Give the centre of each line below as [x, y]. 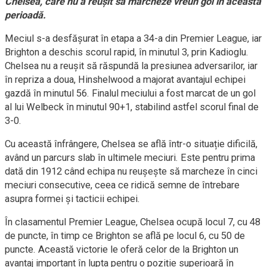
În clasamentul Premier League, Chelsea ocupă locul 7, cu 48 [133, 222]
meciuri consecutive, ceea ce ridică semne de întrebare [122, 185]
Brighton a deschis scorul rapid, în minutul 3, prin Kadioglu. [127, 52]
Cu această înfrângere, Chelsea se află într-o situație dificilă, [131, 144]
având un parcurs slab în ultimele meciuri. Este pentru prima [130, 158]
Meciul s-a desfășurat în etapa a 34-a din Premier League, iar [133, 38]
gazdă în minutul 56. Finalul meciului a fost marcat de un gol [130, 93]
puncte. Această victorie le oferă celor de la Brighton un [122, 249]
